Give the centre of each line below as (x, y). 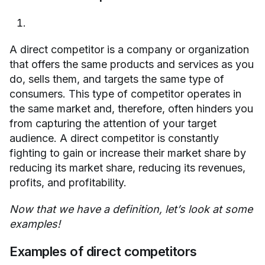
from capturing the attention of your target (113, 124)
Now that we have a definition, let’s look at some (131, 209)
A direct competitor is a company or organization (129, 50)
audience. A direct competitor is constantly (114, 138)
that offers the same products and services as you (132, 64)
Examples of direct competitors (103, 252)
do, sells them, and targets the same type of (117, 79)
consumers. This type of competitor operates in (125, 94)
